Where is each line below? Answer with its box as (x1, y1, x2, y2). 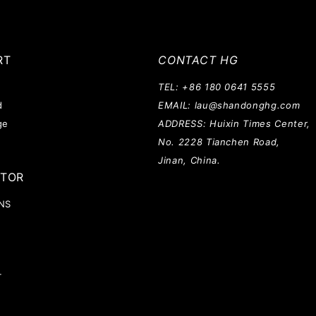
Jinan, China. (158, 154, 221, 166)
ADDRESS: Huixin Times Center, (158, 118, 310, 129)
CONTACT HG (158, 53, 238, 67)
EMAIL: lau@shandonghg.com (158, 99, 300, 111)
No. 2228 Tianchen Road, (158, 136, 280, 147)
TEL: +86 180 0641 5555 (158, 81, 276, 92)
